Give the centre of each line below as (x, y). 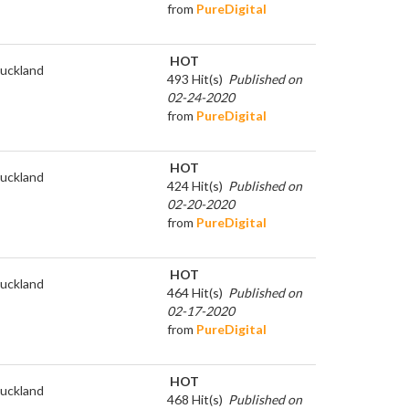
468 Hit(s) (195, 399)
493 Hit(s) (195, 79)
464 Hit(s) (195, 292)
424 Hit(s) (195, 185)
